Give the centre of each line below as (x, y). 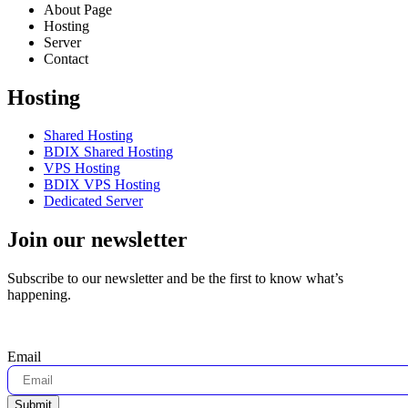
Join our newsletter (97, 240)
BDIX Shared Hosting (108, 152)
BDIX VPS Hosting (102, 185)
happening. (39, 295)
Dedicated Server (93, 201)
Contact (66, 58)
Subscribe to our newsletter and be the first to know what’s (175, 279)
